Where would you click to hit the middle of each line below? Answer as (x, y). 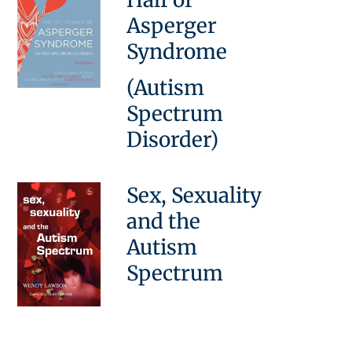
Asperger (172, 25)
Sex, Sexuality (194, 195)
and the (164, 221)
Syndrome (177, 51)
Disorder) (173, 139)
